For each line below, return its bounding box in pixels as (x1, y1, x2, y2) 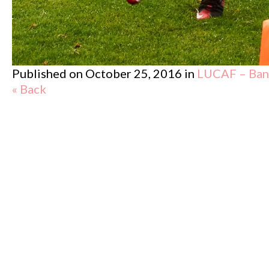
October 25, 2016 (85, 65, 182, 80)
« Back (12, 81, 46, 96)
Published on (12, 65, 85, 80)
